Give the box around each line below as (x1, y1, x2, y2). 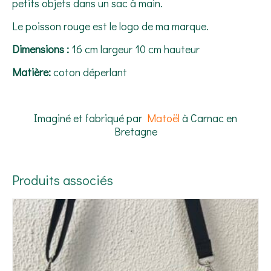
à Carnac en (180, 111, 237, 126)
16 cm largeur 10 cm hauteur (71, 42, 200, 57)
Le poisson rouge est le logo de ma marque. (12, 19, 209, 34)
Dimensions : (12, 42, 71, 57)
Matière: (12, 65, 51, 80)
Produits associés (12, 171, 113, 189)
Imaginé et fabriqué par (34, 111, 147, 126)
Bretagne (114, 124, 157, 139)
